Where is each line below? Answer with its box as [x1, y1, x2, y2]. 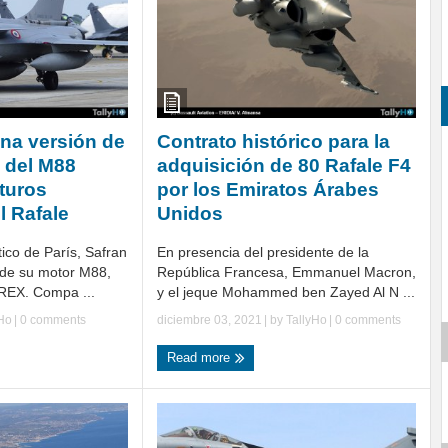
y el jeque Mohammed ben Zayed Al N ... [157, 284, 415, 301]
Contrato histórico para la [157, 131, 390, 153]
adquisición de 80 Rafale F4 [157, 155, 411, 177]
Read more [167, 350, 234, 366]
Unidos [157, 203, 223, 225]
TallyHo [286, 313, 327, 328]
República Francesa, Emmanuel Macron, [157, 264, 416, 281]
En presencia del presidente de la [157, 244, 369, 261]
